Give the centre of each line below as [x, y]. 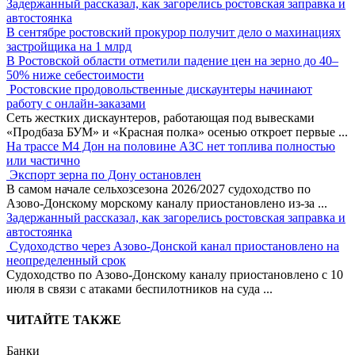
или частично [43, 160]
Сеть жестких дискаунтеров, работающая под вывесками [160, 117]
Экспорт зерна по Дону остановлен [105, 174]
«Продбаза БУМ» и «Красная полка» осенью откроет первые [172, 132]
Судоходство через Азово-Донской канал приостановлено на [174, 246]
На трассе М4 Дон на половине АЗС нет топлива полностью [171, 146]
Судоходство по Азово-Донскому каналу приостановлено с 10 [175, 274]
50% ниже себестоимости [75, 74]
